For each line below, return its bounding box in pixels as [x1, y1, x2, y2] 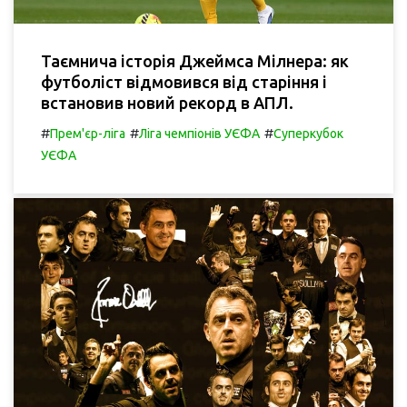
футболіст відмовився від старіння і [41, 73, 327, 92]
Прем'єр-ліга [50, 126, 125, 142]
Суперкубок [273, 126, 343, 142]
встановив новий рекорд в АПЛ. [41, 94, 293, 113]
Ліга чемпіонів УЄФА [139, 126, 260, 142]
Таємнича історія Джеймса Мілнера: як [41, 52, 349, 71]
